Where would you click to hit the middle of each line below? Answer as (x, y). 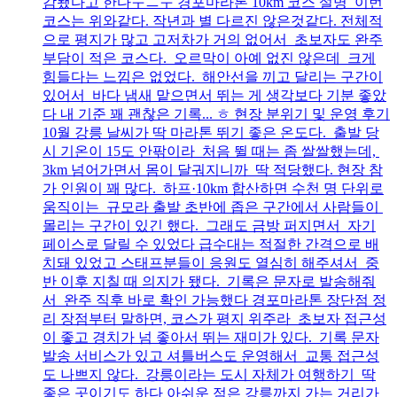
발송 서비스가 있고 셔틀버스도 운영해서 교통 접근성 (211, 355)
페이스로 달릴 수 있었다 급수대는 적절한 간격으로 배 (211, 244)
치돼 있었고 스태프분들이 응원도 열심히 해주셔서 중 (211, 262)
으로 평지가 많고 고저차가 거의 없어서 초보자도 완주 (213, 39)
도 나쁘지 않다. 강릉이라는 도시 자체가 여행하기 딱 (209, 374)
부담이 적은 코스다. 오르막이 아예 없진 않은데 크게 (209, 58)
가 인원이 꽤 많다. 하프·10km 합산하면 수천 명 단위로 (213, 188)
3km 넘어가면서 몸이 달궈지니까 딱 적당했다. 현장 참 (213, 169)
